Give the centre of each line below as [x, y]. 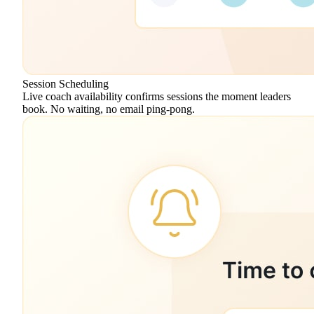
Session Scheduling [66, 83]
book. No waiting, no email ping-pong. [109, 109]
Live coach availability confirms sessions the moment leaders [157, 96]
